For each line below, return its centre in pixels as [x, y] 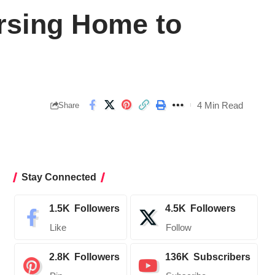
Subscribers [222, 257]
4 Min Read [220, 105]
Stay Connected [59, 177]
